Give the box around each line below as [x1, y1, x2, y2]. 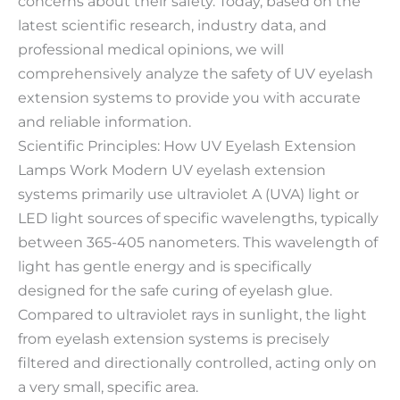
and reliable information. [18, 112, 191, 130]
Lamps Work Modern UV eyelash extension [18, 160, 326, 179]
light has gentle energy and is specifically [18, 256, 312, 275]
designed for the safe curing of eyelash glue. [18, 280, 332, 299]
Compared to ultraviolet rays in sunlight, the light [18, 304, 367, 323]
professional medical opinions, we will [18, 39, 284, 58]
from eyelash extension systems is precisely [18, 329, 329, 347]
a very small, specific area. [18, 377, 198, 396]
